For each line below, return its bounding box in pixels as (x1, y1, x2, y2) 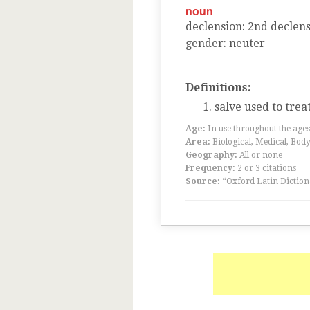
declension (185, 20, 242, 33)
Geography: (185, 150, 237, 160)
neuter (229, 37, 265, 50)
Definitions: (185, 81, 251, 94)
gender (185, 37, 224, 50)
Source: (185, 176, 220, 186)
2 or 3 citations (237, 163, 296, 173)
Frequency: (185, 163, 235, 173)
